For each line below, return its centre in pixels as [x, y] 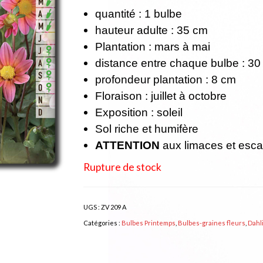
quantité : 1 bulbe [138, 14]
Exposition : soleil [139, 112]
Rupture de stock [122, 167]
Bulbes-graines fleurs [211, 222]
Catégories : [102, 222]
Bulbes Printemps [148, 222]
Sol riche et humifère [146, 129]
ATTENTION [127, 145]
